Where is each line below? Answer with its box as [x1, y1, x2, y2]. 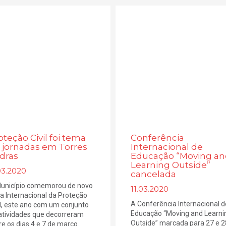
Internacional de [130, 141, 203, 152]
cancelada [130, 168, 176, 179]
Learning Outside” [130, 159, 210, 170]
